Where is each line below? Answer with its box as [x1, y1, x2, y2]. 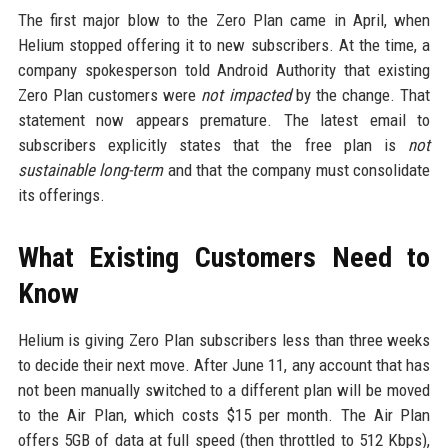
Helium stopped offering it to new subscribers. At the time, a [17, 35, 431, 56]
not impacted [201, 85, 291, 106]
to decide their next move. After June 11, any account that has [17, 355, 431, 376]
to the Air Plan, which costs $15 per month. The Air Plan [17, 405, 431, 426]
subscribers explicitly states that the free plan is [17, 135, 409, 156]
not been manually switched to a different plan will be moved [17, 380, 431, 401]
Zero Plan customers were [17, 85, 202, 106]
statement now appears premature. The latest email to [17, 110, 431, 131]
